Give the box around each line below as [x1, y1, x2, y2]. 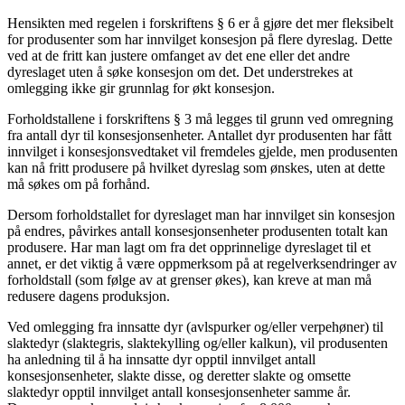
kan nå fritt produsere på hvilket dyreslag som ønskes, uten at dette [7, 159, 385, 175]
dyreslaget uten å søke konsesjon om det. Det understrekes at [7, 63, 353, 80]
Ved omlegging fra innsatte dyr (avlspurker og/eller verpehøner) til [7, 318, 383, 334]
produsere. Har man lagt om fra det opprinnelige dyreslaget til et [7, 239, 371, 255]
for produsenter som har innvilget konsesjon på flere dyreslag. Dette [7, 31, 392, 47]
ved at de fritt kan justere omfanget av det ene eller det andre [7, 47, 350, 63]
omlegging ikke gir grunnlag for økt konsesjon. [7, 80, 282, 96]
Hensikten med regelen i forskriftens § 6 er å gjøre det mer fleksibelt [7, 14, 393, 31]
